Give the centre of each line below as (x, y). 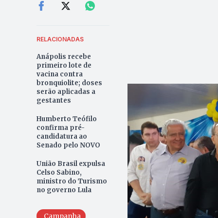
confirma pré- (60, 127)
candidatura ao (62, 136)
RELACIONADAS (60, 39)
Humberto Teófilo (66, 119)
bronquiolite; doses (69, 83)
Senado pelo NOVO (68, 145)
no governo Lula (64, 190)
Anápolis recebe (64, 56)
